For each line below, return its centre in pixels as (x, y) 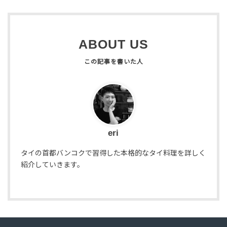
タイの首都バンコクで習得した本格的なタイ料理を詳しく (113, 153)
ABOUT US (113, 45)
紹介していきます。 (52, 165)
